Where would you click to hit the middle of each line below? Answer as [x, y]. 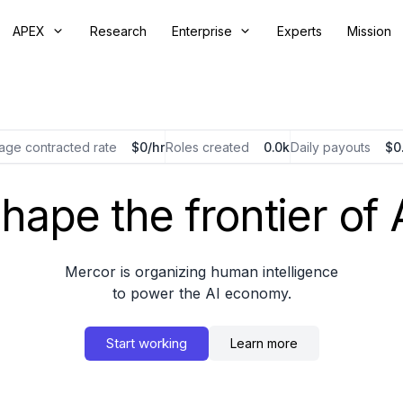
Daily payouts [331, 146]
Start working [146, 343]
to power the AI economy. [201, 293]
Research [118, 31]
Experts [299, 31]
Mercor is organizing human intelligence [201, 272]
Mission [369, 31]
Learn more [264, 343]
